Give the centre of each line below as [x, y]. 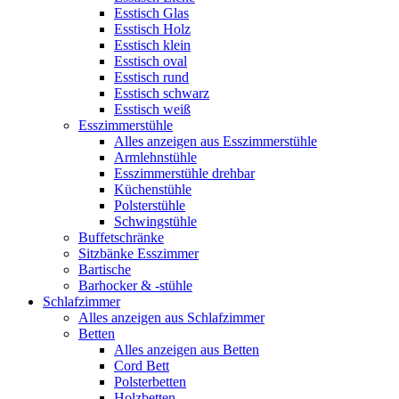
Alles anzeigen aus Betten [187, 349]
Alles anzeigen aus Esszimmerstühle [216, 141]
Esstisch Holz [152, 28]
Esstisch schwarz [162, 93]
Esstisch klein [152, 45]
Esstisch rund [151, 77]
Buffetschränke [121, 237]
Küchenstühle [153, 189]
